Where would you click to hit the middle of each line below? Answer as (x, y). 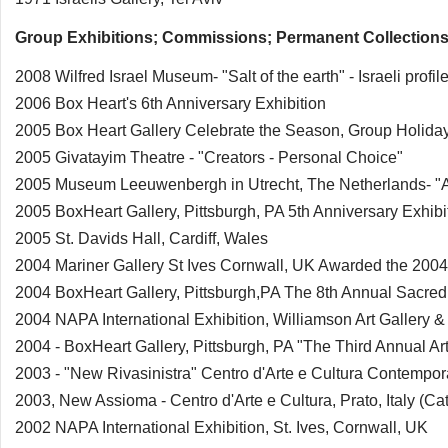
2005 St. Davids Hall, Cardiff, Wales (141, 238)
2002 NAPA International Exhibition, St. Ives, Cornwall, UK (221, 427)
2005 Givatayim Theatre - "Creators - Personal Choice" (209, 157)
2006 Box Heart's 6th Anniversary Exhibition (170, 103)
